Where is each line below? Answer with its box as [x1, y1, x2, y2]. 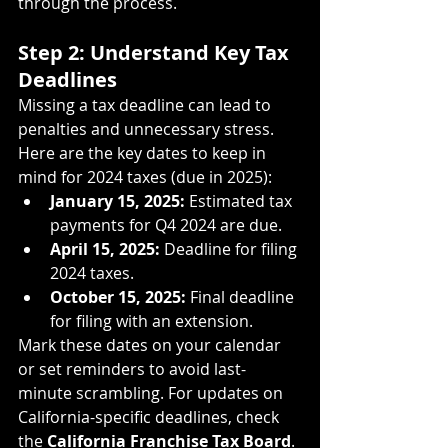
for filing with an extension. [50, 309, 253, 332]
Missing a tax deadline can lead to [18, 93, 275, 116]
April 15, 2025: [50, 237, 160, 260]
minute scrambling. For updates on [18, 381, 287, 404]
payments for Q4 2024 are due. [50, 213, 282, 236]
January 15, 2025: [50, 189, 185, 212]
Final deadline [186, 285, 298, 308]
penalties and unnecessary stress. [18, 117, 278, 140]
